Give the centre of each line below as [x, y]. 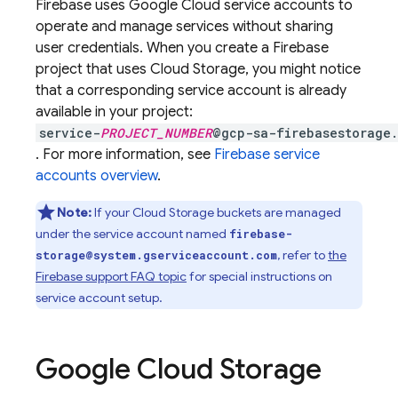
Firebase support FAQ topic [111, 276]
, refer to [302, 255]
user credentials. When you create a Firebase [182, 48]
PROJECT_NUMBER [156, 133]
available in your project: [114, 112]
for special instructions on [259, 276]
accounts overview [96, 176]
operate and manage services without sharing [184, 27]
